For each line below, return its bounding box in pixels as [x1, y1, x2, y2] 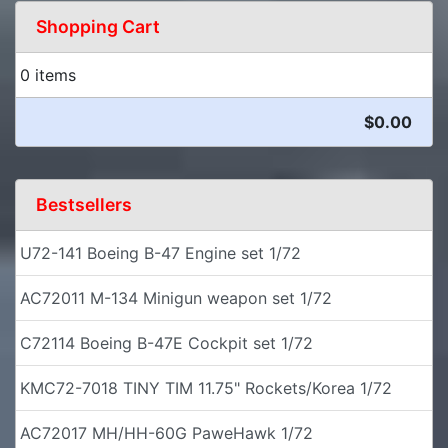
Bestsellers [36, 193, 132, 215]
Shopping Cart [36, 15, 160, 37]
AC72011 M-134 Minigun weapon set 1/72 [20, 287, 332, 308]
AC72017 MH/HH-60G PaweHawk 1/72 [20, 422, 313, 443]
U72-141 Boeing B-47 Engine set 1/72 [20, 242, 301, 263]
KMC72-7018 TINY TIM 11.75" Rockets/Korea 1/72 [20, 377, 392, 398]
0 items [20, 64, 76, 85]
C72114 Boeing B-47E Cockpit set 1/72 [20, 332, 313, 353]
